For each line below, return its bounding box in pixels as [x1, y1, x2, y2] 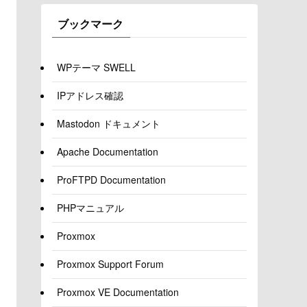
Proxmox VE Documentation [57, 285, 179, 299]
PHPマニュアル [57, 201, 124, 215]
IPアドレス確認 [57, 88, 123, 103]
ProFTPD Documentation [57, 173, 166, 187]
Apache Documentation [57, 145, 158, 159]
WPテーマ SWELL [57, 60, 136, 75]
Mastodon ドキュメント [57, 116, 160, 131]
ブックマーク [58, 15, 123, 32]
